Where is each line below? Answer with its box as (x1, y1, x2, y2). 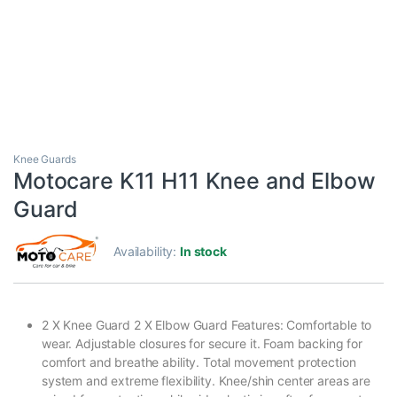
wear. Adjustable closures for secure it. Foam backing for (42, 335, 363, 351)
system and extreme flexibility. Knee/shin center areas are (42, 372, 370, 388)
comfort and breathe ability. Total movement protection (42, 354, 356, 370)
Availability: (113, 243, 181, 259)
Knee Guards (13, 152, 76, 166)
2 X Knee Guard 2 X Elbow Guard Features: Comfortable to (42, 316, 372, 332)
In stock (180, 243, 227, 259)
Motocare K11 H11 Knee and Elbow (13, 167, 376, 194)
